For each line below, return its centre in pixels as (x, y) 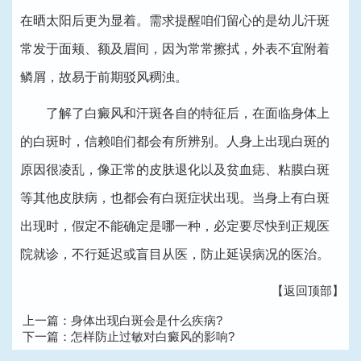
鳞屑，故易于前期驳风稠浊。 (104, 77)
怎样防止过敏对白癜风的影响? (153, 336)
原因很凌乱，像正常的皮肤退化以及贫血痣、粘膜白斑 (175, 169)
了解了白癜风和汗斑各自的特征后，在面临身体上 (175, 113)
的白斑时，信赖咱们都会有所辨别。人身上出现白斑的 (175, 141)
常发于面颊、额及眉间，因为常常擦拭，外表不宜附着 (175, 48)
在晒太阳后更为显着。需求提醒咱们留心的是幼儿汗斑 (175, 20)
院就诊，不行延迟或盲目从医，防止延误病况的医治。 (175, 254)
